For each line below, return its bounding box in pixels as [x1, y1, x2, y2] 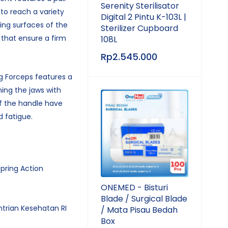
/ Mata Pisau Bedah [101, 204, 178, 216]
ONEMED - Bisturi [101, 182, 168, 193]
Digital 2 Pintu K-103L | [101, 11, 186, 23]
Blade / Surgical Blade [101, 193, 187, 205]
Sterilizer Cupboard [101, 22, 178, 34]
